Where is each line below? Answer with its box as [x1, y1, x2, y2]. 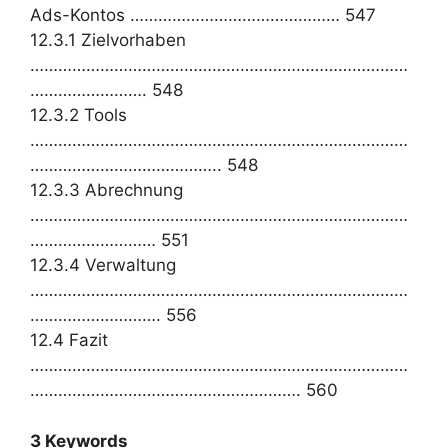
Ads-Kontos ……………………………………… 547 [30, 5, 376, 25]
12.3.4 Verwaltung [30, 255, 176, 275]
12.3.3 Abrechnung [30, 180, 183, 200]
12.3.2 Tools [30, 105, 127, 125]
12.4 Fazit [30, 330, 108, 350]
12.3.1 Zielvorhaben [30, 30, 186, 50]
